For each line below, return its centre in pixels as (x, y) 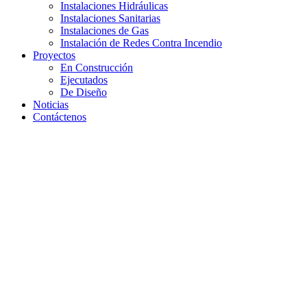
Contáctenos (60, 117)
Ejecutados (84, 80)
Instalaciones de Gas (105, 30)
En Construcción (97, 67)
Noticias (51, 105)
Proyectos (54, 55)
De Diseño (84, 92)
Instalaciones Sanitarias (110, 18)
